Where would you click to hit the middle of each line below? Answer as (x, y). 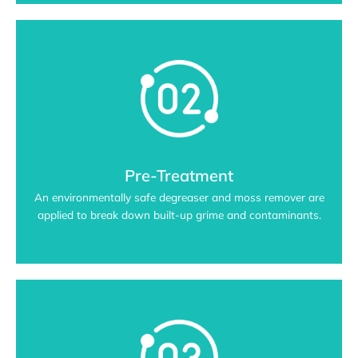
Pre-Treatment (179, 176)
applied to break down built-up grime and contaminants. (179, 215)
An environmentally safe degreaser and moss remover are (179, 197)
